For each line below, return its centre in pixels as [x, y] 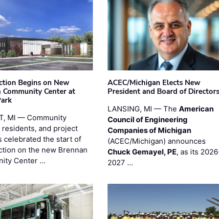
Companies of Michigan [149, 130]
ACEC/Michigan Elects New [154, 82]
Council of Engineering [147, 119]
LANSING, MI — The [143, 109]
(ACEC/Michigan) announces [156, 141]
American [196, 109]
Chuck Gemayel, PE [142, 152]
